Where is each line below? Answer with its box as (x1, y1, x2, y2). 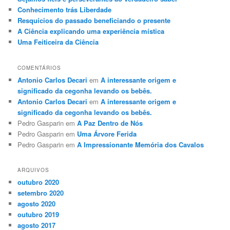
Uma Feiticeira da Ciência (17, 37, 99, 47)
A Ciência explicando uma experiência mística (17, 26, 165, 36)
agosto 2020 (17, 199, 56, 209)
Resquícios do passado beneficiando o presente (17, 15, 171, 26)
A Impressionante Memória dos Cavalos (77, 139, 204, 149)
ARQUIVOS (17, 166, 50, 174)
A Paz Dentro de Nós (77, 118, 143, 128)
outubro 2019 (17, 209, 60, 220)
